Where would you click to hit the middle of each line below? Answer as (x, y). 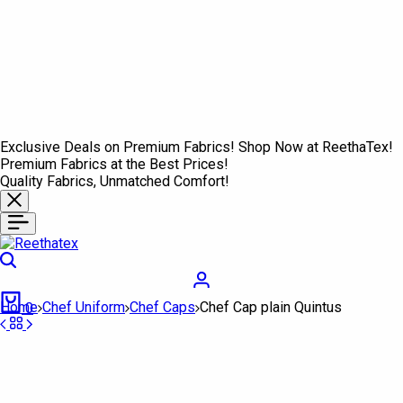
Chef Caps (162, 307)
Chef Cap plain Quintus (271, 307)
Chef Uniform (84, 307)
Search (37, 260)
